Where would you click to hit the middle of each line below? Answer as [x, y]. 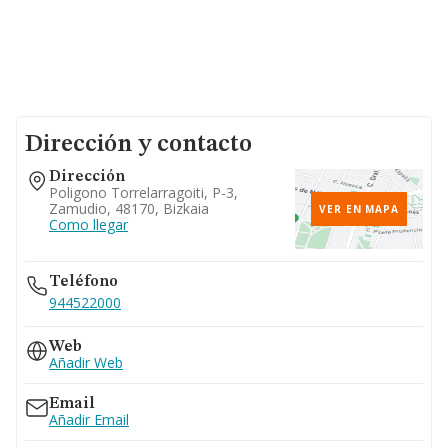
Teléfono [83, 282]
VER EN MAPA [359, 209]
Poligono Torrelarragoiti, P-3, [143, 192]
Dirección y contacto [138, 145]
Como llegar [88, 224]
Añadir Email [89, 419]
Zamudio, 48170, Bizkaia [129, 208]
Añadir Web [86, 362]
